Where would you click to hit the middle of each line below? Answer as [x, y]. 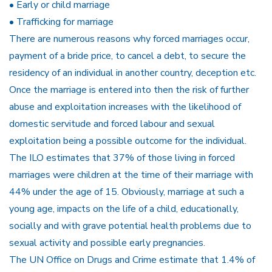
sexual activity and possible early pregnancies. [107, 243]
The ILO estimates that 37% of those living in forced [122, 158]
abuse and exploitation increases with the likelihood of [125, 107]
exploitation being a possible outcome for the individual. [128, 141]
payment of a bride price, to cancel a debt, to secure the [127, 56]
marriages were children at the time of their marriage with [131, 175]
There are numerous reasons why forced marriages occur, [129, 39]
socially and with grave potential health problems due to [130, 226]
